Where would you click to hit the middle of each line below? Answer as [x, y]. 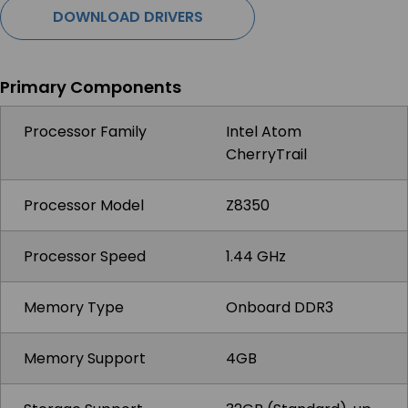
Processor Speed [85, 256]
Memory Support [85, 358]
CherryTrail [266, 154]
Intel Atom [264, 132]
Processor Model [84, 205]
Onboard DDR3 [280, 307]
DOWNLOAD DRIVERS [127, 17]
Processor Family [85, 132]
